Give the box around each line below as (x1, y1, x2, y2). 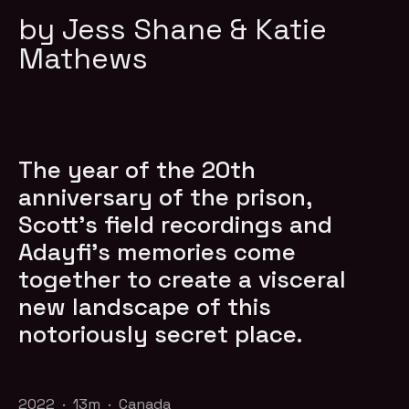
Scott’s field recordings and (18, 209, 333, 241)
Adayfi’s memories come (18, 236, 297, 268)
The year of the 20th (18, 154, 257, 186)
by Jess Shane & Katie (18, 10, 328, 47)
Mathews (18, 39, 149, 77)
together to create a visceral (18, 264, 347, 296)
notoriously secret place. (18, 319, 303, 351)
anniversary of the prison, (18, 182, 312, 214)
